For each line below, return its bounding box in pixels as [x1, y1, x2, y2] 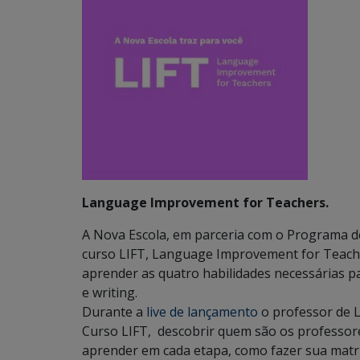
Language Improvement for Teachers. [82, 194, 329, 211]
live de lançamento [146, 303, 258, 321]
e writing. [82, 284, 137, 301]
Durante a [82, 303, 146, 321]
